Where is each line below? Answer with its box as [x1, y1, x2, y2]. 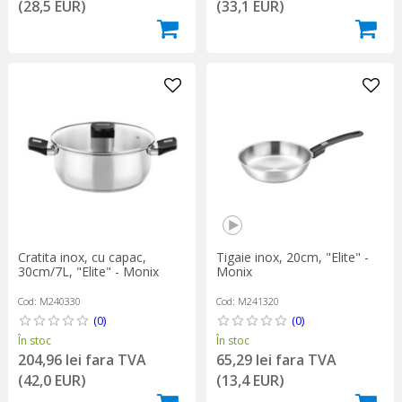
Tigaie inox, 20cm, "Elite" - [215, 249, 369, 267]
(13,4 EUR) [215, 371, 284, 391]
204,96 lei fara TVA [17, 350, 146, 371]
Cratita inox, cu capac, [17, 249, 146, 267]
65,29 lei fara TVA [215, 350, 336, 371]
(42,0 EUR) [17, 371, 86, 391]
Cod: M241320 [215, 294, 279, 309]
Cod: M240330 [17, 294, 81, 309]
